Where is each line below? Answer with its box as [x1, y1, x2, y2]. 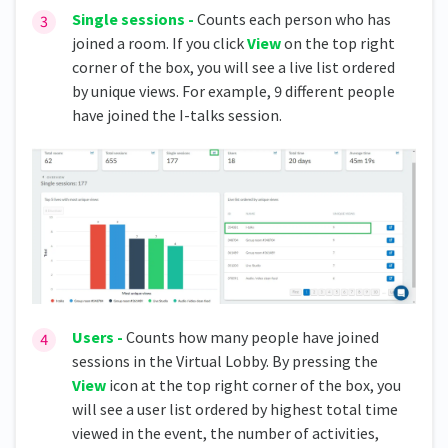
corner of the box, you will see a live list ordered [72, 56, 395, 77]
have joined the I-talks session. [72, 104, 282, 125]
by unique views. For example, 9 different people [72, 80, 395, 101]
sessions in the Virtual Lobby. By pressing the [72, 350, 378, 371]
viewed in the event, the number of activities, [72, 422, 379, 443]
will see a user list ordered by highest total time [72, 398, 398, 419]
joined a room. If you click [72, 32, 247, 53]
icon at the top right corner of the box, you [106, 374, 401, 395]
